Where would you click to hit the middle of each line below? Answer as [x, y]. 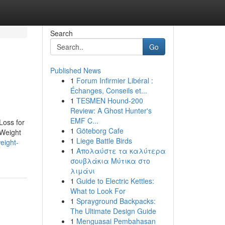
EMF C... [84, 121]
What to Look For [98, 191]
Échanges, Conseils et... [108, 90]
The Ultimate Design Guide [113, 211]
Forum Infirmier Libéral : [115, 80]
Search [61, 33]
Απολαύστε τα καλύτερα [121, 151]
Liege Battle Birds [104, 141]
